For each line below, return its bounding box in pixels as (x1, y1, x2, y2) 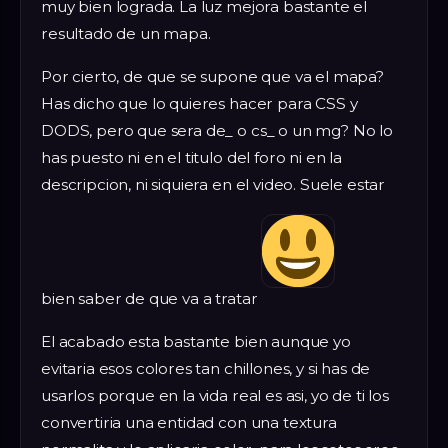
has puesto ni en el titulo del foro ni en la (41, 147, 342, 167)
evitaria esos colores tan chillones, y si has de (41, 358, 371, 378)
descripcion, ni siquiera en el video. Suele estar (41, 174, 386, 194)
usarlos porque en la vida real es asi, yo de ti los (41, 385, 389, 405)
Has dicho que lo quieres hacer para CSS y (41, 93, 358, 113)
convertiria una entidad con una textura (41, 412, 337, 432)
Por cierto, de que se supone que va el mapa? (41, 66, 384, 86)
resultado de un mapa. (41, 23, 211, 43)
